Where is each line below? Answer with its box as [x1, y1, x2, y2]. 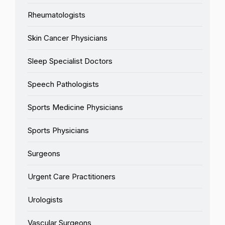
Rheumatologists [28, 10, 85, 20]
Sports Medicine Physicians [28, 102, 123, 112]
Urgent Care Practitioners [28, 171, 116, 181]
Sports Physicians [28, 125, 89, 135]
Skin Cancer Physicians [28, 33, 107, 43]
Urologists [28, 194, 63, 204]
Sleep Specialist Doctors [28, 56, 113, 66]
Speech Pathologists [28, 79, 99, 89]
